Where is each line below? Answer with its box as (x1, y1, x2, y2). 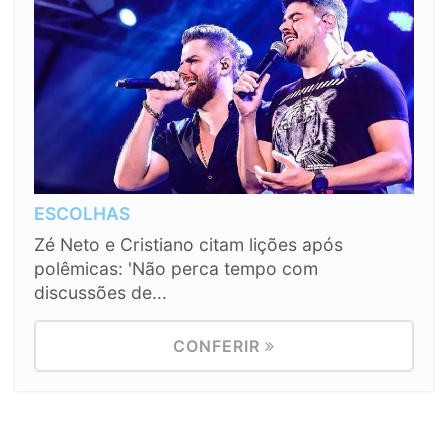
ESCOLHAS (34, 202, 130, 224)
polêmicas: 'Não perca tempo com (34, 257, 318, 279)
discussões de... (34, 281, 167, 303)
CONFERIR (173, 335, 265, 356)
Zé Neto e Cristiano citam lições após (34, 233, 343, 255)
